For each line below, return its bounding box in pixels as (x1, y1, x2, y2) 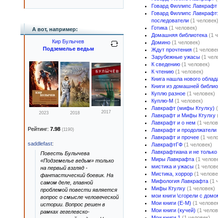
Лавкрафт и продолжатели (151, 127, 217, 133)
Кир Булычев (52, 38, 84, 44)
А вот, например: (32, 26, 78, 32)
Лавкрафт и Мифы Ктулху (151, 112, 216, 118)
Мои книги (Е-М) (151, 200, 191, 206)
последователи (151, 18, 189, 23)
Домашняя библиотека (151, 32, 207, 38)
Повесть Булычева (40, 150, 90, 156)
